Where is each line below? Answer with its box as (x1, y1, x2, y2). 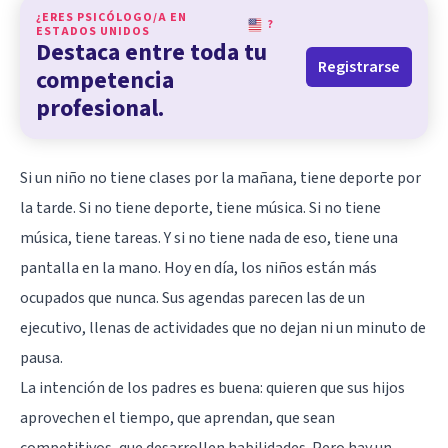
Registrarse (318, 55, 400, 78)
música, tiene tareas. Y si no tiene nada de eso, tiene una (20, 226, 398, 249)
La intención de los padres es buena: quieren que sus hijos (20, 376, 405, 399)
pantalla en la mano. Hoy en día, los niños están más (20, 256, 377, 279)
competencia (36, 62, 174, 98)
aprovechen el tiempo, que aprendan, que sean (20, 406, 335, 429)
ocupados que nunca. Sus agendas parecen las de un (20, 286, 365, 309)
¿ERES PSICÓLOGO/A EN (36, 8, 187, 26)
